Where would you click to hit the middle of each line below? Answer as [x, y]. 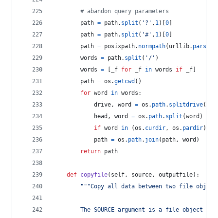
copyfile [94, 175]
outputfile [176, 175]
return [91, 151]
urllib [179, 46]
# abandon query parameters [125, 11]
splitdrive [186, 105]
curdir [155, 128]
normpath [152, 46]
